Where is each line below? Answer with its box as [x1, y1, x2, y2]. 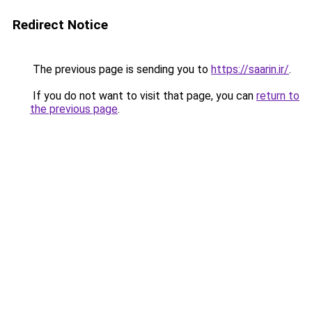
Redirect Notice [13, 17, 108, 33]
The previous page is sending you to [30, 63, 211, 76]
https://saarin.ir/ [211, 63, 289, 76]
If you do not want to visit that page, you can [30, 89, 256, 102]
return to [256, 89, 299, 102]
